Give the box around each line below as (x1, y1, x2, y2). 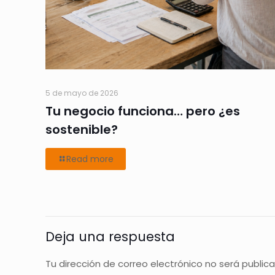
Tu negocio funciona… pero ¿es (45, 102, 240, 120)
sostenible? (45, 120, 118, 138)
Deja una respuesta (45, 227, 175, 246)
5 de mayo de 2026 (45, 87, 118, 98)
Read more (66, 152, 114, 165)
